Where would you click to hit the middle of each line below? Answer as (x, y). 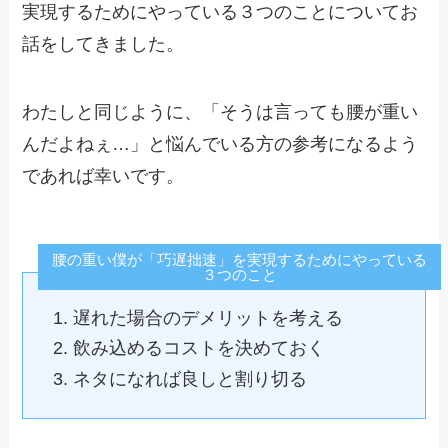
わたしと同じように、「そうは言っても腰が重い (220, 111)
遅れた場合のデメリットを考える (207, 317)
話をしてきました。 (103, 44)
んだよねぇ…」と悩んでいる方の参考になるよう (220, 143)
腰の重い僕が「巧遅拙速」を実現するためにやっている (239, 259)
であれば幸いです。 (103, 175)
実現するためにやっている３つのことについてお (220, 12)
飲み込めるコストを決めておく (198, 348)
